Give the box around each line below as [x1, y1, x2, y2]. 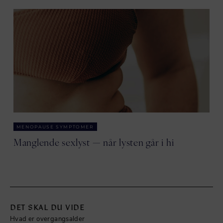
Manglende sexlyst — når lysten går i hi [13, 135, 174, 148]
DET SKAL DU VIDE [10, 202, 84, 212]
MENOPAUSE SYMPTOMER [16, 124, 94, 129]
